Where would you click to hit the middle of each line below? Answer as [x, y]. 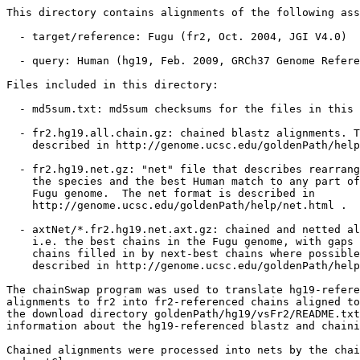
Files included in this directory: [112, 85]
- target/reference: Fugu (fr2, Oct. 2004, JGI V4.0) [177, 37]
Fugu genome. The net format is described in [161, 193]
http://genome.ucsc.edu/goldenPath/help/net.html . [177, 205]
